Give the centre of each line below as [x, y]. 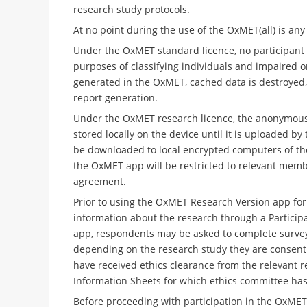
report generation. [116, 97]
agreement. [103, 181]
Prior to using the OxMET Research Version [171, 201]
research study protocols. [133, 9]
